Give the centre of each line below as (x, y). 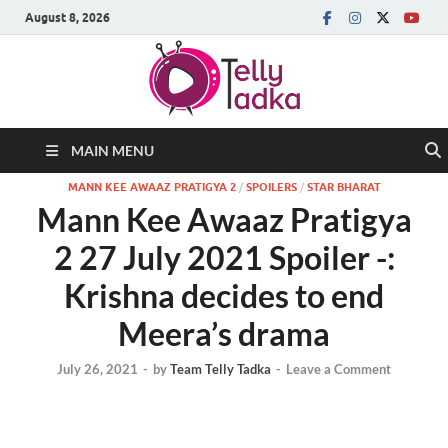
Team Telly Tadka (220, 369)
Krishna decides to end (224, 295)
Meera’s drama (224, 333)
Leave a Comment (338, 369)
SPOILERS (271, 187)
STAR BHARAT (343, 187)
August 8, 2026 (67, 17)
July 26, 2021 (97, 369)
